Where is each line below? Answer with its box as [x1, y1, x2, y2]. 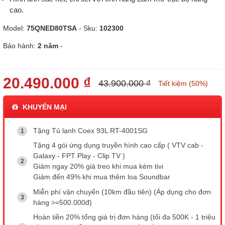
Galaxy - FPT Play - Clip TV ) [33, 152, 125, 160]
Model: [3, 24, 27, 32]
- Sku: [77, 24, 99, 32]
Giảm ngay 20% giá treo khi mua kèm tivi [33, 162, 163, 171]
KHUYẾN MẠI [21, 103, 67, 111]
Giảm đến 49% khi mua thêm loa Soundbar [33, 173, 170, 181]
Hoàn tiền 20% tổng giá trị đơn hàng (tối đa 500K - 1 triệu [33, 213, 215, 221]
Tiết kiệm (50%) [158, 79, 208, 87]
